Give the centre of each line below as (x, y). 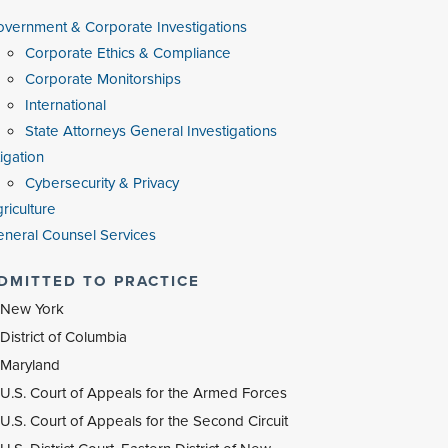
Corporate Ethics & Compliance (127, 53)
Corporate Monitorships (102, 79)
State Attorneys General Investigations (150, 131)
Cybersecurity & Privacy (101, 183)
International (65, 105)
